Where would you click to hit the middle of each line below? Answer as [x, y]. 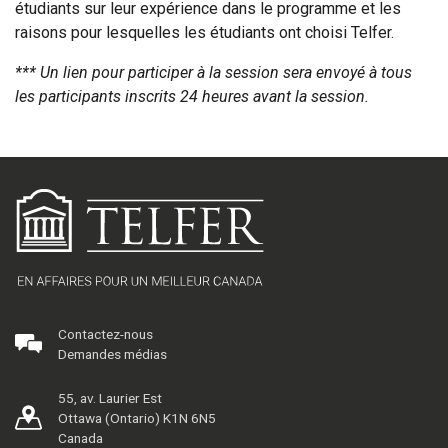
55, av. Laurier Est [110, 398]
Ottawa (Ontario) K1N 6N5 [137, 418]
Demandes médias [113, 354]
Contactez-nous [106, 334]
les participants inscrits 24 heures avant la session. [192, 96]
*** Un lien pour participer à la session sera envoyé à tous [213, 72]
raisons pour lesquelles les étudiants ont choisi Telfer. [204, 32]
